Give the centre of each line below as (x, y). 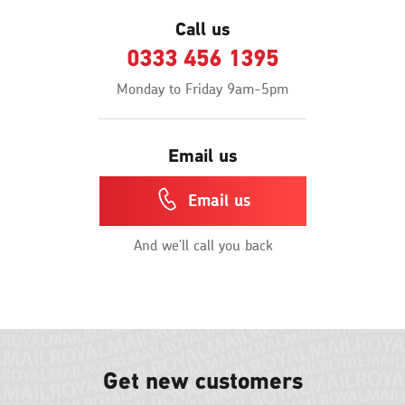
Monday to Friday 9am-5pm (202, 90)
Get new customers (202, 381)
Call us (202, 30)
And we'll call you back (202, 245)
